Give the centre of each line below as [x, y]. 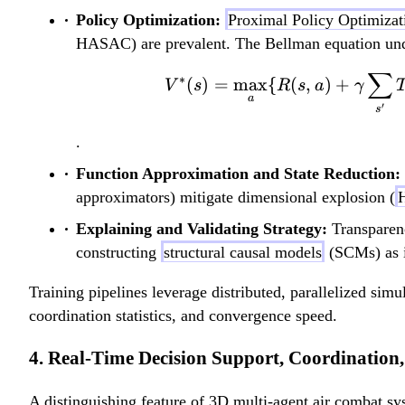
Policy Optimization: [148, 20]
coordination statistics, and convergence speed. [183, 316]
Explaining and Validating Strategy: [202, 229]
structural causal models [243, 253]
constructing [118, 253]
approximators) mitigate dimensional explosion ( [235, 198]
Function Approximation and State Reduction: [238, 174]
